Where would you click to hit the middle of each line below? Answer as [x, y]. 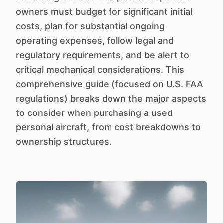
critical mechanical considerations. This [100, 69]
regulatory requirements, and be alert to [103, 55]
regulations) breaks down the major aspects [111, 98]
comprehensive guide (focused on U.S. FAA [110, 84]
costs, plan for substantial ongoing [90, 26]
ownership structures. [64, 142]
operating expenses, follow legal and [95, 41]
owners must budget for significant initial [104, 12]
